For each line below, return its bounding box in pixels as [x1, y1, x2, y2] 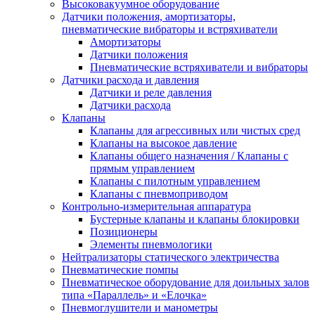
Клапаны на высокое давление [90, 136, 237, 149]
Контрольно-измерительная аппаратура [62, 200, 251, 212]
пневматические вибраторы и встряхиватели [62, 22, 278, 35]
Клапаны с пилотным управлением [90, 174, 260, 187]
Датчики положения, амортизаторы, [62, 10, 236, 22]
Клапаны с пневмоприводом [90, 187, 228, 200]
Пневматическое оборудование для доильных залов [62, 276, 309, 288]
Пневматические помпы [62, 263, 179, 276]
